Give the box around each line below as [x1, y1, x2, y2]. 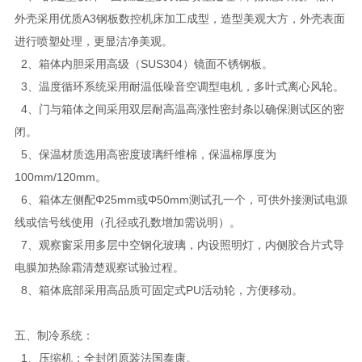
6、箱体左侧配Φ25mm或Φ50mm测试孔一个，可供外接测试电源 [14, 192, 347, 206]
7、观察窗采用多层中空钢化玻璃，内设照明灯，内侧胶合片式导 [14, 238, 344, 251]
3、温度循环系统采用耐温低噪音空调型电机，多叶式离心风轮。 [14, 79, 347, 93]
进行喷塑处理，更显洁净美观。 [14, 34, 173, 48]
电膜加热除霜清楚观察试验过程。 [14, 260, 184, 274]
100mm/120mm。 [14, 170, 107, 183]
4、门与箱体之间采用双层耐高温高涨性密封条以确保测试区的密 [14, 102, 344, 116]
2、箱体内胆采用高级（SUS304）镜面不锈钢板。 [14, 57, 273, 70]
